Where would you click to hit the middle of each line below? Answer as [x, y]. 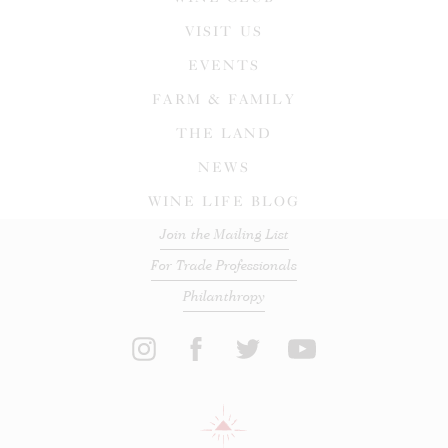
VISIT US [224, 31]
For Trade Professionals [224, 264]
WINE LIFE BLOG [224, 201]
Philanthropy [224, 295]
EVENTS [224, 65]
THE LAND [224, 133]
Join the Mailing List [224, 233]
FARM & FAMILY [224, 99]
